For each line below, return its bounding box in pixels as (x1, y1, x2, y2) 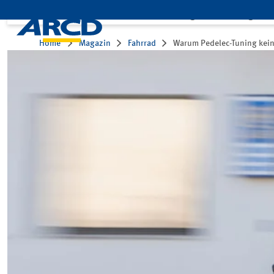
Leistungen (154, 9, 207, 20)
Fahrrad (128, 39, 156, 48)
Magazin (79, 39, 111, 48)
